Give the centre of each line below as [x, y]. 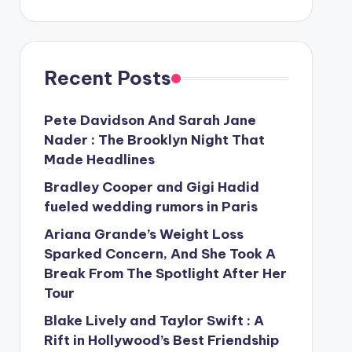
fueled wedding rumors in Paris [150, 207]
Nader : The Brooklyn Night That [154, 140]
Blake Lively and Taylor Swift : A [154, 321]
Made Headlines [99, 159]
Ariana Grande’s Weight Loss [143, 234]
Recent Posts [107, 78]
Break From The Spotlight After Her [165, 273]
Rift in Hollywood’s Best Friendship [161, 340]
